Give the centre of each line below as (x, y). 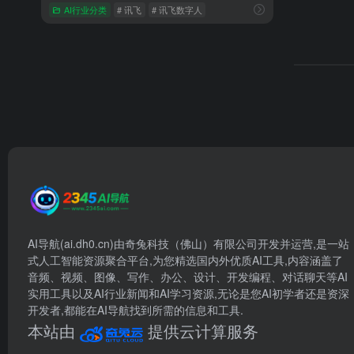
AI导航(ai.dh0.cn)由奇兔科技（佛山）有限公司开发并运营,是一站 (188, 243)
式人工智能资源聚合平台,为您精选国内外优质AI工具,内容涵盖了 (185, 260)
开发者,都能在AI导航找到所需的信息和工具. (136, 310)
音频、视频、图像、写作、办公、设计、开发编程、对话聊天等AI (188, 277)
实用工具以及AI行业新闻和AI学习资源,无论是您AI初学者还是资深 (188, 293)
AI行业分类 (86, 9)
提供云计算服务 (203, 331)
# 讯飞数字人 (177, 9)
